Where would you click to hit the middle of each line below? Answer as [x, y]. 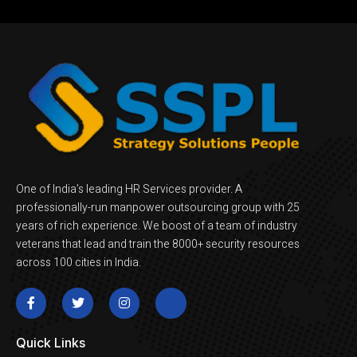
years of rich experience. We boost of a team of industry [157, 226]
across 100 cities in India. [78, 263]
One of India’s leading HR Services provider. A [129, 190]
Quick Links [51, 342]
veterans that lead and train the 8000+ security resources [158, 245]
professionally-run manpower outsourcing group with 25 [158, 208]
